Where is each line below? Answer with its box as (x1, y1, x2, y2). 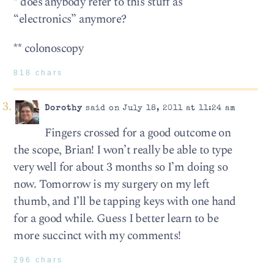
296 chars (13, 256, 64, 264)
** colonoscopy (13, 39, 84, 57)
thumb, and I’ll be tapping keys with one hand (13, 192, 236, 210)
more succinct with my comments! (13, 226, 181, 245)
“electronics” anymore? (13, 10, 127, 29)
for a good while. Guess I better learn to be (13, 209, 219, 228)
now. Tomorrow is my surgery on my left (13, 175, 210, 193)
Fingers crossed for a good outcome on (44, 124, 231, 142)
